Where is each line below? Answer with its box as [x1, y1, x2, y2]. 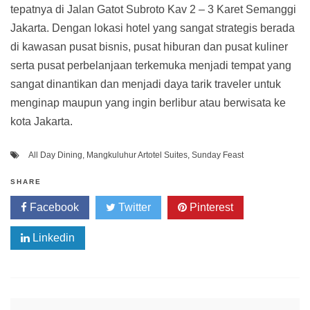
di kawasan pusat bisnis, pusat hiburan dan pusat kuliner [10, 41, 288, 53]
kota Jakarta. [10, 116, 73, 128]
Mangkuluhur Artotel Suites [86, 150, 188, 161]
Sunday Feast [192, 150, 244, 161]
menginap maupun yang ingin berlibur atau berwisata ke [10, 97, 286, 109]
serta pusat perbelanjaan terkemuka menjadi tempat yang [10, 60, 291, 72]
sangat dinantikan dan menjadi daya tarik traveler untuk [10, 78, 281, 91]
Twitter [116, 201, 151, 214]
